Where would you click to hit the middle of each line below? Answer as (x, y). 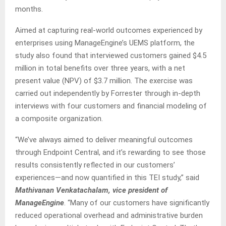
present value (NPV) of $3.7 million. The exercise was (104, 81)
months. (29, 9)
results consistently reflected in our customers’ (95, 165)
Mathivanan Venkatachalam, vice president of (91, 190)
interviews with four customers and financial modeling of (111, 106)
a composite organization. (59, 119)
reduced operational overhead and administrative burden (109, 216)
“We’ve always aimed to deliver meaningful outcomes (104, 140)
